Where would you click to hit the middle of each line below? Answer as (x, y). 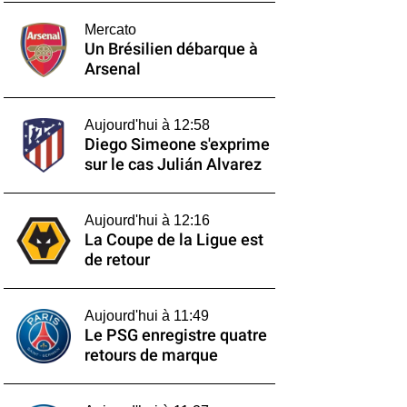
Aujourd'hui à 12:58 (147, 125)
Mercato (110, 30)
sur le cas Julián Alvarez (173, 164)
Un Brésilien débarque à (171, 49)
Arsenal (112, 69)
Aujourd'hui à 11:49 (146, 316)
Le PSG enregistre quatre (175, 335)
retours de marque (151, 355)
